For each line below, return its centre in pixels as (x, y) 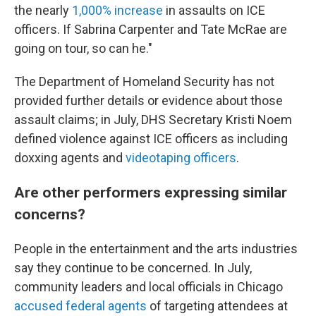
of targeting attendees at (217, 306)
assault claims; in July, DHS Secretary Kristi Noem (153, 120)
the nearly (43, 10)
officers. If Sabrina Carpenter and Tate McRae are (151, 29)
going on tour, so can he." (83, 48)
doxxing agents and (70, 158)
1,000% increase (117, 10)
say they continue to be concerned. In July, (133, 268)
